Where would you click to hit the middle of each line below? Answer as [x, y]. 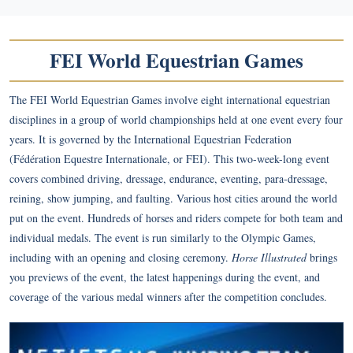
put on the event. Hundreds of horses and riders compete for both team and [176, 218]
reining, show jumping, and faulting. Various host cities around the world [173, 198]
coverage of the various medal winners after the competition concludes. [170, 297]
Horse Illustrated [269, 257]
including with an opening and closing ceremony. [121, 257]
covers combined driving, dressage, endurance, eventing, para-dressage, [169, 178]
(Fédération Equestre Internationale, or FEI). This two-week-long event [169, 159]
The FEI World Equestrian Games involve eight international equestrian [170, 100]
